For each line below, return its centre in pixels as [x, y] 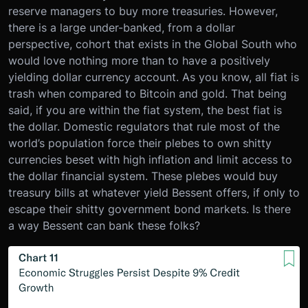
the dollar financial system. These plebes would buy [143, 176]
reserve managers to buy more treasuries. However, [143, 11]
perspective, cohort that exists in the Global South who [153, 44]
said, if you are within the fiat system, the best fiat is [145, 110]
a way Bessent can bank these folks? [104, 226]
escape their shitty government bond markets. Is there [150, 209]
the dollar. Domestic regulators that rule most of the [144, 127]
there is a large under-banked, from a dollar [122, 28]
